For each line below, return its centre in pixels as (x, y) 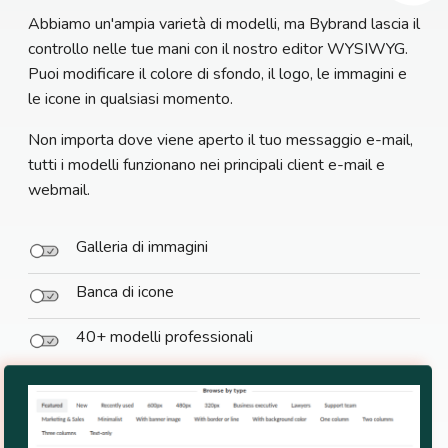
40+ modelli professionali (164, 337)
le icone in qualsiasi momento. (130, 99)
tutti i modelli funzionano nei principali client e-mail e (206, 165)
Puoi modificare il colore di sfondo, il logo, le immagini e (217, 74)
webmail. (59, 190)
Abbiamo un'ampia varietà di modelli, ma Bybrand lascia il (224, 24)
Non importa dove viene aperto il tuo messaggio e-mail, (220, 140)
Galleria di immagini (142, 247)
